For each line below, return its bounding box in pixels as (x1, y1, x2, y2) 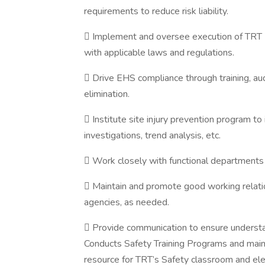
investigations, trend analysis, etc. (84, 129, 221, 142)
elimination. (84, 88, 130, 101)
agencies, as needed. (84, 196, 169, 209)
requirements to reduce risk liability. (84, 5, 228, 18)
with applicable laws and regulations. (84, 46, 234, 59)
